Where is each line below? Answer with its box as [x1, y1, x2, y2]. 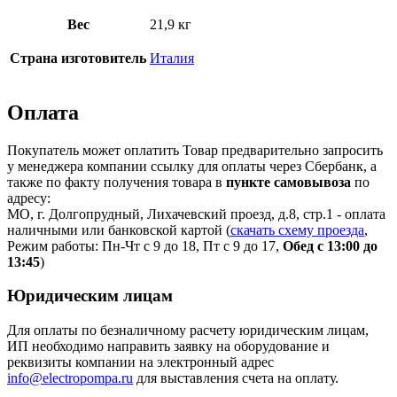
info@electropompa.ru [7, 370, 133, 386]
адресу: [7, 190, 51, 206]
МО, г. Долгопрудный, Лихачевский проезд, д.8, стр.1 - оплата [7, 206, 385, 222]
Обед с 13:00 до [283, 237, 378, 253]
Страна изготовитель [10, 50, 146, 66]
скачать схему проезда [230, 222, 364, 237]
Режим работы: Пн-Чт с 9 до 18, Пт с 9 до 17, [7, 237, 283, 253]
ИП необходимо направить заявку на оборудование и [7, 339, 330, 354]
